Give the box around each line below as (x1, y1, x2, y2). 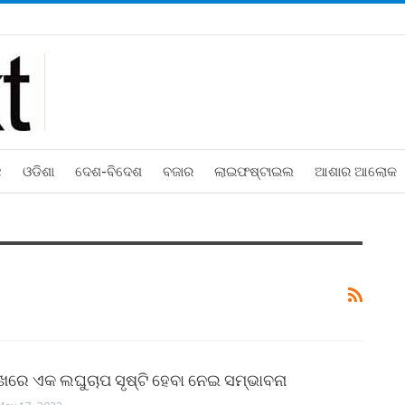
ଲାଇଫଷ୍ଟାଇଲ (214, 164, 294, 180)
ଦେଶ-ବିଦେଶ (75, 164, 142, 180)
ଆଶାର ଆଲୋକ (315, 164, 397, 180)
